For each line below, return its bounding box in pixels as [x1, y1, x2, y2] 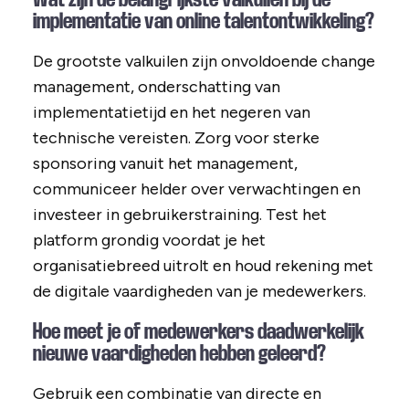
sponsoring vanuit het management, [32, 153, 298, 174]
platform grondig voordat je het [32, 230, 266, 251]
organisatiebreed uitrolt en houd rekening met [32, 256, 373, 277]
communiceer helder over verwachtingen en [32, 179, 361, 200]
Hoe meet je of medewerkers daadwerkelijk [32, 320, 364, 344]
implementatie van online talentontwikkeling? [32, 9, 374, 34]
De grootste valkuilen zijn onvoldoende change [32, 51, 375, 72]
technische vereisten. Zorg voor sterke [32, 128, 320, 149]
